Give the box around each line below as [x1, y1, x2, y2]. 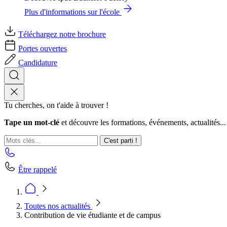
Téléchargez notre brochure [18, 30, 106, 39]
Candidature [18, 58, 57, 67]
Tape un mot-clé [4, 118, 59, 127]
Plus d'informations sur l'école [24, 8, 120, 16]
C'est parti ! [104, 137, 137, 144]
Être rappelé [18, 165, 57, 174]
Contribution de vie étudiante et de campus [24, 211, 161, 219]
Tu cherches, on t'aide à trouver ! [4, 101, 108, 109]
